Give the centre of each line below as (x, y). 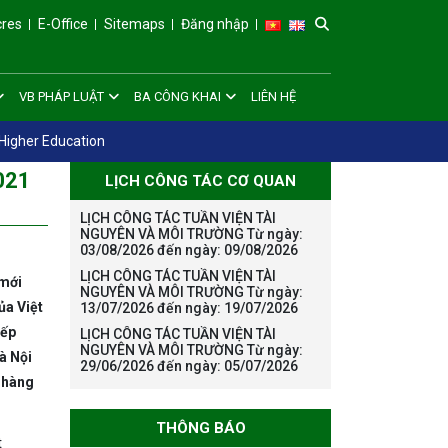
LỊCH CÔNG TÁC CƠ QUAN (201, 180)
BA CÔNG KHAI (177, 97)
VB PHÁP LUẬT (61, 97)
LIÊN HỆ (273, 97)
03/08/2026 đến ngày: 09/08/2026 (189, 249)
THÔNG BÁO (200, 427)
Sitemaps (135, 24)
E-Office (63, 24)
